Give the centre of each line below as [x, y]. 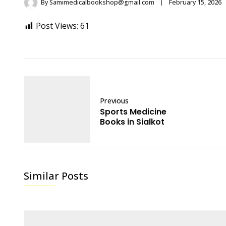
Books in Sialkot [132, 122]
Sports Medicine [133, 112]
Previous [114, 101]
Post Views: [57, 26]
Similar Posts [56, 176]
